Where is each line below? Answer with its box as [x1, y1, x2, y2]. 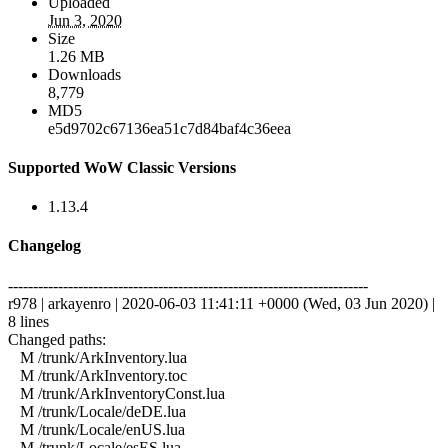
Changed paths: [8, 330, 106, 348]
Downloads [48, 65, 121, 83]
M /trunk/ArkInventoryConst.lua [8, 384, 225, 402]
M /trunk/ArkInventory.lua [8, 348, 187, 366]
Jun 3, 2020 [48, 11, 122, 29]
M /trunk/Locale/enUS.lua [8, 420, 185, 438]
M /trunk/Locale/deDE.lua [8, 402, 186, 420]
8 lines [8, 312, 49, 330]
